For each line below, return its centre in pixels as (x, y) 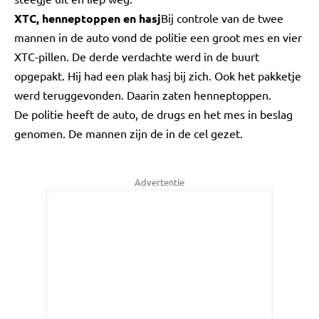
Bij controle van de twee (222, 18)
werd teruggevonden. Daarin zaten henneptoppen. (143, 95)
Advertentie (159, 182)
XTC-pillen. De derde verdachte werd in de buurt (137, 56)
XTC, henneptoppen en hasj (88, 18)
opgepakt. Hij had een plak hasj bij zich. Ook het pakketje (158, 75)
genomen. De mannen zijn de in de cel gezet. (129, 133)
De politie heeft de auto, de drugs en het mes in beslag (153, 114)
